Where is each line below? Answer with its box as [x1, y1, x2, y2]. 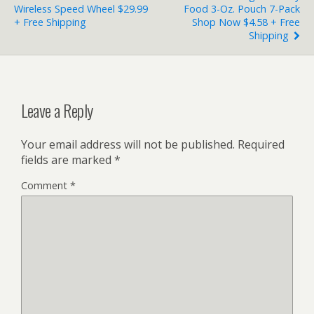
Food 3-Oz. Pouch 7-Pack [184, 1, 300, 15]
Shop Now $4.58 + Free [192, 15, 300, 29]
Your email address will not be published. [21, 136, 235, 152]
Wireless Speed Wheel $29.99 [14, 1, 148, 15]
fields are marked [21, 151, 114, 168]
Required [238, 136, 285, 152]
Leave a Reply [21, 97, 93, 123]
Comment [21, 178, 70, 192]
